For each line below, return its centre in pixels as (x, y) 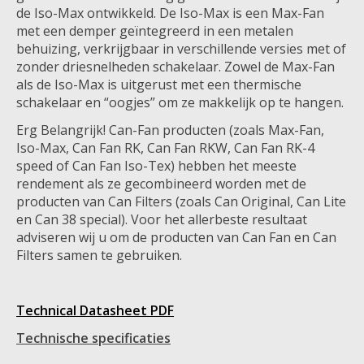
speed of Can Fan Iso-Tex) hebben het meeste (156, 165)
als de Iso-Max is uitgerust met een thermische (159, 84)
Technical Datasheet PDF (95, 310)
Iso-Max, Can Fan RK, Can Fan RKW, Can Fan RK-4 (165, 147)
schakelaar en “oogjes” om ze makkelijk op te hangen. (180, 102)
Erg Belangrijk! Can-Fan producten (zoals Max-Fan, (170, 130)
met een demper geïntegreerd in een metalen (155, 30)
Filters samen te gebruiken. (99, 255)
